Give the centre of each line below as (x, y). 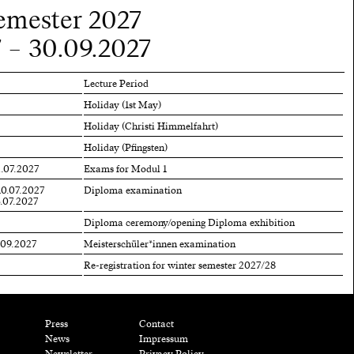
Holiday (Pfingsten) (125, 147)
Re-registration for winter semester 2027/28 (179, 265)
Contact (156, 324)
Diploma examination (132, 190)
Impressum (163, 339)
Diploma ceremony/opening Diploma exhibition (189, 222)
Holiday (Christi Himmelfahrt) (151, 126)
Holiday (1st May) (123, 105)
